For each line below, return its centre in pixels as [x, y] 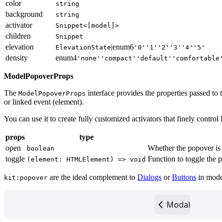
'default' [154, 58]
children [18, 36]
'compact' [118, 58]
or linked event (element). [44, 102]
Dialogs [149, 177]
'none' [89, 58]
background [24, 14]
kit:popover [26, 177]
